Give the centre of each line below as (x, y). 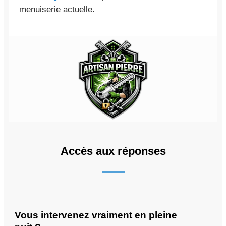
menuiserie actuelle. (57, 9)
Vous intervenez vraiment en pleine (96, 215)
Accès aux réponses (113, 151)
